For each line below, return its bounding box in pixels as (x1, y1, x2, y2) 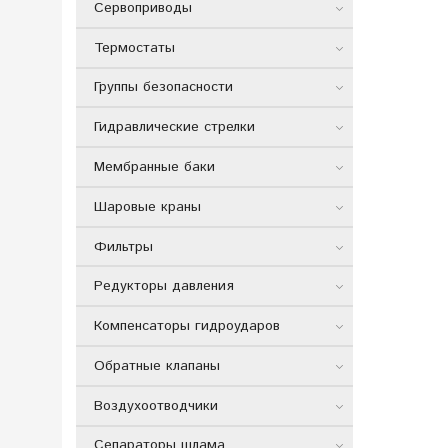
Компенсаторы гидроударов (93, 316, 280, 337)
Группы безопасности (93, 77, 233, 98)
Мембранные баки (93, 157, 215, 178)
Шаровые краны (93, 196, 201, 217)
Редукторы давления (93, 276, 234, 297)
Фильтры (93, 236, 153, 257)
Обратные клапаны (93, 355, 220, 376)
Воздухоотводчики (93, 395, 218, 416)
